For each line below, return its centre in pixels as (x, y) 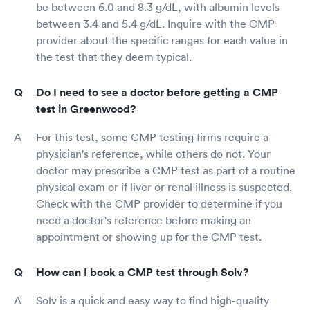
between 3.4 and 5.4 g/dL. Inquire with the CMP (155, 24)
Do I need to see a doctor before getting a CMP (157, 93)
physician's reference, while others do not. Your (153, 154)
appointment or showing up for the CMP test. (149, 237)
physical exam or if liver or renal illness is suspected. (164, 187)
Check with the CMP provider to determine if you (159, 204)
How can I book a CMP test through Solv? (142, 273)
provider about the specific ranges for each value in (162, 40)
